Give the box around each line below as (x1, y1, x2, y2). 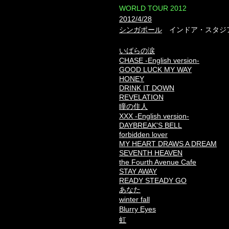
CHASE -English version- (119, 56, 199, 64)
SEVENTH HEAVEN (119, 149, 182, 157)
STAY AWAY (119, 167, 157, 175)
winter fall (119, 195, 150, 203)
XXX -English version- (119, 112, 189, 120)
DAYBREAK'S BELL (119, 121, 182, 129)
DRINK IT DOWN (119, 84, 174, 92)
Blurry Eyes (119, 205, 156, 213)
